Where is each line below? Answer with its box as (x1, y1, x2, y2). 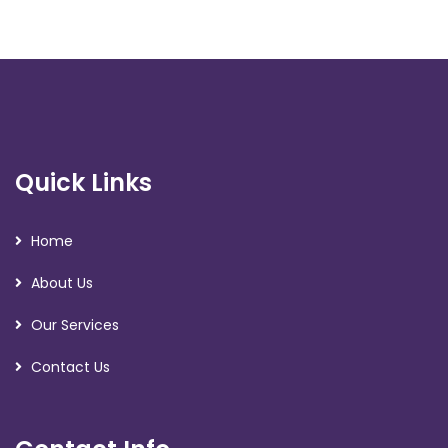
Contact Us (31, 357, 110, 377)
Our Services (31, 315, 119, 335)
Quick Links (15, 166, 152, 199)
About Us (31, 273, 93, 293)
